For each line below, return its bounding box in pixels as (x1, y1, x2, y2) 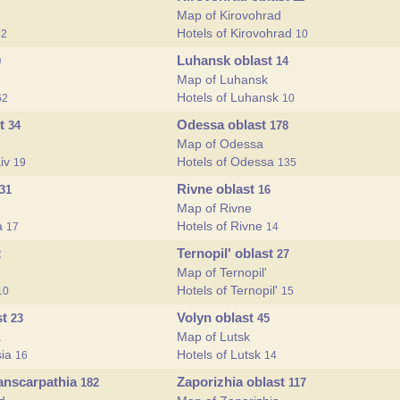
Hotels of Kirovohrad (177, 26, 296, 40)
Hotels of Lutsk (177, 347, 264, 362)
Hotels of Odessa (177, 154, 278, 169)
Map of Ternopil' (177, 265, 267, 279)
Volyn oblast (177, 310, 257, 325)
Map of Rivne (177, 201, 252, 215)
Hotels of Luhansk (177, 90, 282, 104)
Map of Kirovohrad (177, 8, 281, 22)
